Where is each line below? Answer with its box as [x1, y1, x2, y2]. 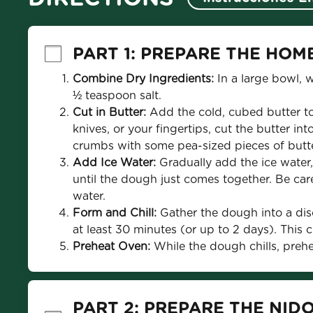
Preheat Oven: [72, 240, 154, 253]
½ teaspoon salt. [72, 89, 161, 102]
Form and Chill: [72, 206, 156, 219]
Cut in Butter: [72, 105, 146, 119]
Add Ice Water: [72, 156, 156, 169]
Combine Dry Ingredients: [72, 72, 214, 85]
